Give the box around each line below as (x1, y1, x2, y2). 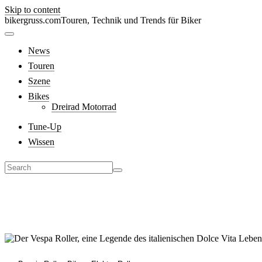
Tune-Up (28, 122, 61, 132)
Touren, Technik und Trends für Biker (61, 15, 201, 25)
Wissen (28, 137, 54, 147)
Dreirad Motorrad (51, 102, 116, 112)
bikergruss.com (5, 15, 61, 25)
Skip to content (5, 5, 60, 15)
